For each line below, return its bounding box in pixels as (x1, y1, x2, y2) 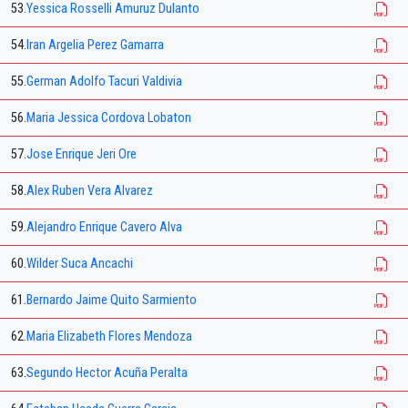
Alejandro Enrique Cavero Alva (26, 219, 182, 236)
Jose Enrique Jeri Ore (26, 147, 137, 163)
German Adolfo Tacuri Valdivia (26, 74, 182, 90)
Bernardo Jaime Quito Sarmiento (26, 292, 197, 309)
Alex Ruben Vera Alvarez (26, 183, 153, 199)
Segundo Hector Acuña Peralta (26, 365, 188, 382)
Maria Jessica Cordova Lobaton (26, 110, 191, 127)
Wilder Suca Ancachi (26, 256, 133, 272)
